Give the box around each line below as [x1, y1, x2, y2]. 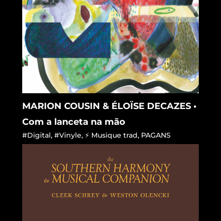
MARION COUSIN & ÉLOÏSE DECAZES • [22, 100, 196, 111]
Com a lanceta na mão [22, 116, 125, 127]
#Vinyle [54, 130, 81, 140]
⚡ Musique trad [84, 130, 138, 140]
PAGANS [141, 130, 171, 140]
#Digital [22, 130, 51, 140]
